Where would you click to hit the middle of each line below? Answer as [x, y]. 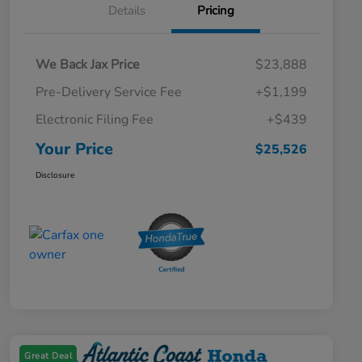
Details [127, 11]
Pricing [216, 11]
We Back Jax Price [88, 65]
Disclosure [55, 176]
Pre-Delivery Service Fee [109, 93]
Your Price [74, 149]
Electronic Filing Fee [95, 120]
